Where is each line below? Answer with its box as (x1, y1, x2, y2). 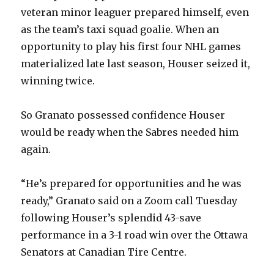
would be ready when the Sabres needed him (21, 126, 239, 139)
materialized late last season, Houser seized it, (21, 57, 251, 70)
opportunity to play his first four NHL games (21, 40, 242, 53)
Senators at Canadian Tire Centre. (21, 246, 187, 259)
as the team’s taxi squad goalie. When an (21, 23, 220, 36)
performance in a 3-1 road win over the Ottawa (21, 229, 248, 242)
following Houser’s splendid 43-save (21, 212, 202, 224)
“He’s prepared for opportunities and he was (21, 177, 242, 190)
